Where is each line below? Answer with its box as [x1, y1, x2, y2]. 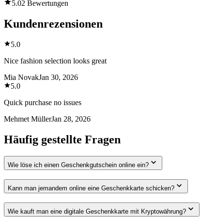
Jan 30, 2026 [39, 73, 78, 82]
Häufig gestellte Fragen [4, 133, 121, 146]
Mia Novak [4, 73, 39, 82]
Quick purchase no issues [4, 98, 81, 107]
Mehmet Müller [4, 115, 51, 124]
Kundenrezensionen [4, 17, 103, 31]
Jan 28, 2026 [51, 115, 91, 124]
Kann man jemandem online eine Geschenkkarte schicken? [8, 184, 174, 192]
